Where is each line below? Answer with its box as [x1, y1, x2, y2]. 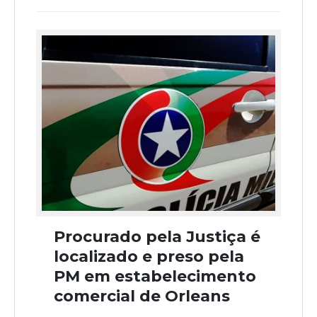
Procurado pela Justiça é [54, 226, 260, 246]
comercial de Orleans [54, 286, 230, 306]
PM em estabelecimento [54, 266, 256, 286]
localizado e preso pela [54, 246, 244, 266]
